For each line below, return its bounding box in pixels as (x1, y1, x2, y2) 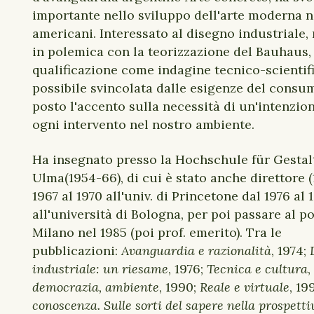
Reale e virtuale (200, 279, 289, 295)
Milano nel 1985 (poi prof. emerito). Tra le (32, 224, 282, 240)
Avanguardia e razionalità (121, 243, 271, 259)
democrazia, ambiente (32, 279, 159, 295)
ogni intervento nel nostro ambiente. (32, 116, 258, 132)
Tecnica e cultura (207, 261, 308, 277)
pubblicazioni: (32, 243, 118, 259)
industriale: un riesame (32, 261, 168, 277)
